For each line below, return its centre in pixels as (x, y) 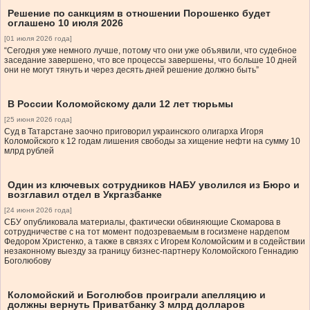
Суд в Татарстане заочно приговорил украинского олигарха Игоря (134, 132)
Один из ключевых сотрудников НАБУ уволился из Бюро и (154, 185)
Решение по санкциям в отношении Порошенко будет (139, 13)
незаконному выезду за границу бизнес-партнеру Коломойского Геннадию (151, 252)
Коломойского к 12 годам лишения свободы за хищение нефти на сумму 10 (152, 142)
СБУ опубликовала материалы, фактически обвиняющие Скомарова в (142, 222)
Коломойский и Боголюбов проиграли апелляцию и (137, 295)
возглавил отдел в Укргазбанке (85, 195)
